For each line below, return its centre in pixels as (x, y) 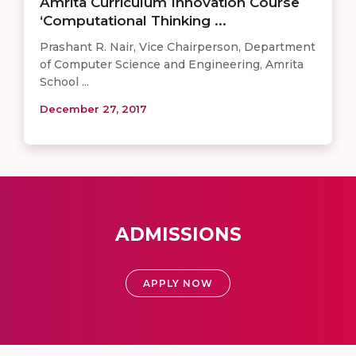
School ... (64, 82)
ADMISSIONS (178, 235)
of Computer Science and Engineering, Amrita (172, 65)
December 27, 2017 (93, 109)
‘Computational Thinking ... (133, 21)
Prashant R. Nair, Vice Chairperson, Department (178, 47)
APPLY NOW (178, 284)
